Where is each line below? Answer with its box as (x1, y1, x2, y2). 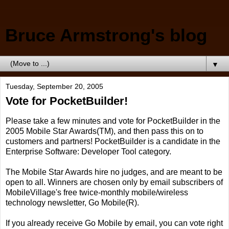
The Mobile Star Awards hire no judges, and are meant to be (6, 167, 222, 176)
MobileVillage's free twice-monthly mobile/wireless (6, 188, 188, 197)
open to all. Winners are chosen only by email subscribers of (6, 177, 223, 187)
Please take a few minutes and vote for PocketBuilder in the (6, 116, 220, 125)
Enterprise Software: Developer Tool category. (6, 147, 171, 156)
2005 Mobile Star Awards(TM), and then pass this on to (6, 126, 203, 135)
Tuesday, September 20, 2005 (6, 82, 103, 90)
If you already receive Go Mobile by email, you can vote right (6, 218, 223, 227)
